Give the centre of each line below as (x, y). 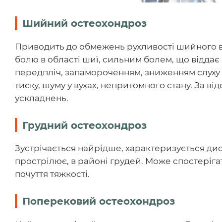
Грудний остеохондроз (84, 125)
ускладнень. (42, 98)
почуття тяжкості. (52, 174)
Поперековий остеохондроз (99, 201)
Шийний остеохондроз (84, 23)
